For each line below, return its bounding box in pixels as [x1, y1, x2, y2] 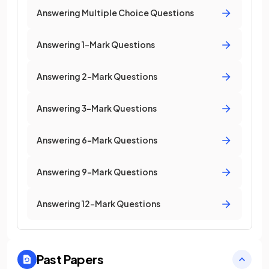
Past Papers [37, 252, 104, 267]
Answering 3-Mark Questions [37, 103, 157, 113]
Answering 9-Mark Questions [37, 166, 157, 177]
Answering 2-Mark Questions [37, 71, 157, 82]
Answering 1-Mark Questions [37, 39, 155, 50]
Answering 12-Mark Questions [37, 198, 160, 209]
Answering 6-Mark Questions [37, 134, 157, 145]
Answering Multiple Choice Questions [37, 7, 194, 18]
